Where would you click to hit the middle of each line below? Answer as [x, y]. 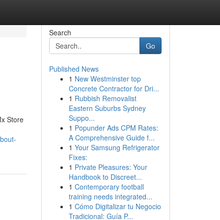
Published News [74, 69]
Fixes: [78, 157]
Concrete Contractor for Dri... [114, 88]
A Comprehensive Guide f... [111, 137]
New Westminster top [108, 79]
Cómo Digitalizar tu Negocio [118, 206]
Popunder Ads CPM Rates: [116, 128]
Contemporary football [109, 187]
